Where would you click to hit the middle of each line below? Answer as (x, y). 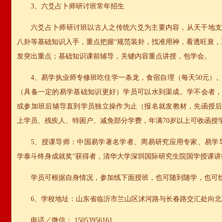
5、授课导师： (54, 142)
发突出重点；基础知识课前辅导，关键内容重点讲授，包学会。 (114, 56)
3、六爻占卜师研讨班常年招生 (78, 6)
